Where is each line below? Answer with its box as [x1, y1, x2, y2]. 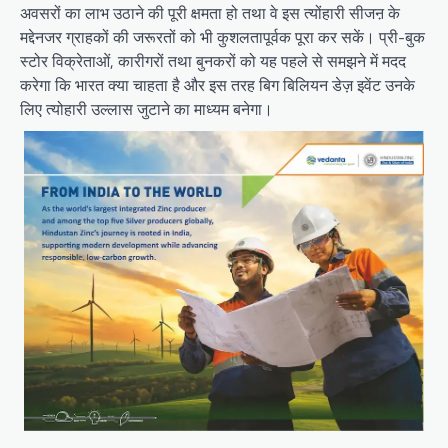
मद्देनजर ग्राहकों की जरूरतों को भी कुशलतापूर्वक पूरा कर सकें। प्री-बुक [20, 25, 425, 49]
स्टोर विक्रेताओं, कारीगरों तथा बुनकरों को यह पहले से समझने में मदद [20, 49, 406, 73]
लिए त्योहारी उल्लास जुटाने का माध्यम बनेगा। [20, 97, 273, 121]
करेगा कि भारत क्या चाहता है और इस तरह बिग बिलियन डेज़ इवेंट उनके [20, 73, 415, 97]
